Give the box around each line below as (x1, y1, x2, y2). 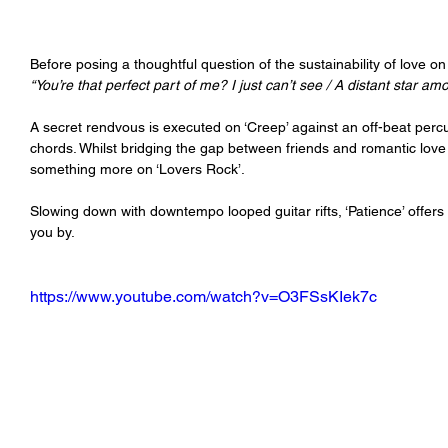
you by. (30, 224, 75, 241)
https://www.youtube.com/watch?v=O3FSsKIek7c (30, 287, 377, 307)
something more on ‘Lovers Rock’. (30, 161, 245, 178)
